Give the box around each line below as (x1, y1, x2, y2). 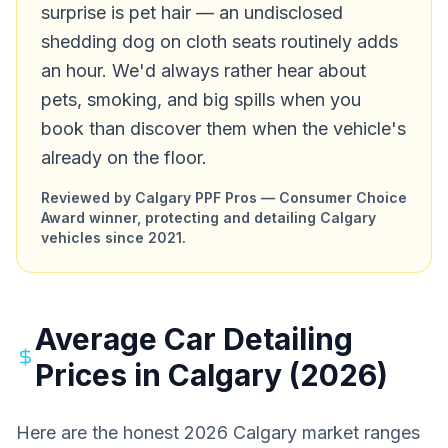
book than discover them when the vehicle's (41, 118, 406, 139)
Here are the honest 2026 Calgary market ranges (16, 422, 420, 443)
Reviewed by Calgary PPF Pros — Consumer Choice (41, 189, 407, 206)
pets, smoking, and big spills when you (41, 89, 361, 110)
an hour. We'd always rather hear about (41, 60, 366, 81)
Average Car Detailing (34, 321, 353, 357)
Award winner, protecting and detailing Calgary (41, 209, 376, 226)
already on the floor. (41, 147, 207, 168)
